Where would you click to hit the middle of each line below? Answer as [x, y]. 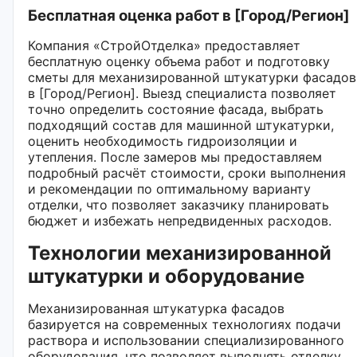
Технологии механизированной [180, 253]
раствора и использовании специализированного [186, 340]
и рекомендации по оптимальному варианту [169, 188]
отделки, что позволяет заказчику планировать [178, 204]
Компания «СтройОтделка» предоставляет [164, 45]
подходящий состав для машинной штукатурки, [181, 125]
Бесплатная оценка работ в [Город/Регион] [189, 15]
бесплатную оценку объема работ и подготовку [179, 61]
